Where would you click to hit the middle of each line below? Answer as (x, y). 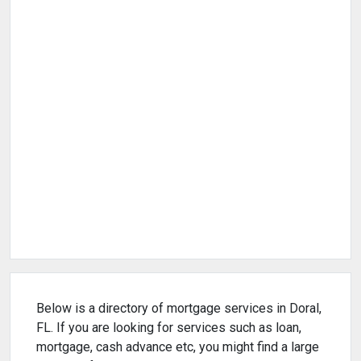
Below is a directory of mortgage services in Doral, (179, 309)
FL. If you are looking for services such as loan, (169, 328)
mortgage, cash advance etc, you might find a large (178, 347)
